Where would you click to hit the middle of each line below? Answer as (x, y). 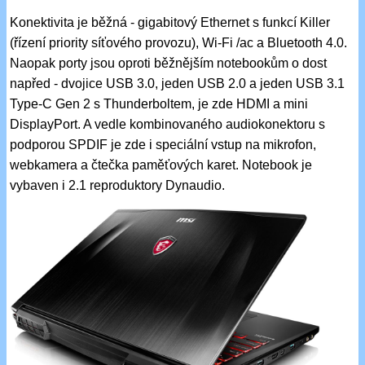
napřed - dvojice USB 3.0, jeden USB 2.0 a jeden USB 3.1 (178, 83)
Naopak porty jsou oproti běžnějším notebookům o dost (169, 63)
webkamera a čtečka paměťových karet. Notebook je (161, 165)
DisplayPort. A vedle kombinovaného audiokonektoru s (168, 124)
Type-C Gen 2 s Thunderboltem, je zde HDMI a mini (159, 103)
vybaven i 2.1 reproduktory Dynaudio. (118, 185)
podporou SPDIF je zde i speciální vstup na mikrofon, (163, 144)
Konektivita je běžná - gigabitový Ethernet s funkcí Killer (170, 22)
